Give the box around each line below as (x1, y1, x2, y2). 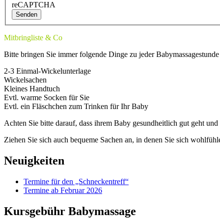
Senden (16, 11, 37, 19)
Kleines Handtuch (4, 84, 60, 93)
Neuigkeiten (4, 154, 64, 167)
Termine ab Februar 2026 (24, 186, 102, 195)
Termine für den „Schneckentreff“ (24, 177, 129, 186)
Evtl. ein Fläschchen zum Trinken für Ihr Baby (4, 102, 148, 111)
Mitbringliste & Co (4, 33, 62, 42)
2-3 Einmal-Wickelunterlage (4, 67, 91, 76)
